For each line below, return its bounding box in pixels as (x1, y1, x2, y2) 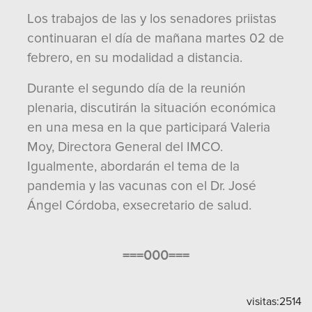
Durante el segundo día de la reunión (27, 80, 246, 97)
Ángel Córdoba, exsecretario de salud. (27, 197, 251, 214)
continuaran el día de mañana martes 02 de (27, 30, 284, 47)
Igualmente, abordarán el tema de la (27, 158, 240, 175)
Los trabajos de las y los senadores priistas (27, 10, 276, 27)
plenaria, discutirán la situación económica (27, 100, 276, 116)
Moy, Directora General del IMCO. (27, 139, 223, 155)
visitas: (247, 295, 279, 309)
